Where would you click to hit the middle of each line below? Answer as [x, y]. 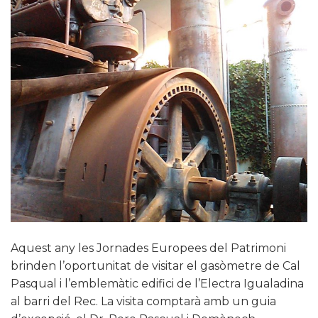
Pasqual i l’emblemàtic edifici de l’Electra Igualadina [157, 283]
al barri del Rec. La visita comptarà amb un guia [143, 301]
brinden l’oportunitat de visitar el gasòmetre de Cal [155, 265]
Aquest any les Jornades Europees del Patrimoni [148, 248]
